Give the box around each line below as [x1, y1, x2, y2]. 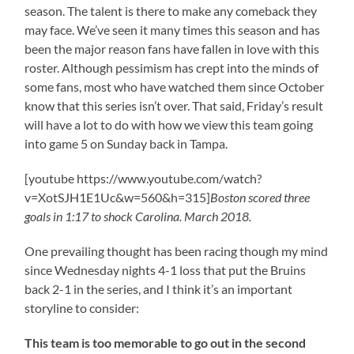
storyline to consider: [24, 299, 140, 315]
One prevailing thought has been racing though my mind [24, 243, 329, 258]
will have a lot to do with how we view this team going [24, 116, 314, 132]
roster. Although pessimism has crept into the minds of [24, 59, 319, 75]
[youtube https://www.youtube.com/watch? [24, 170, 262, 186]
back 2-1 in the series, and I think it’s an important [24, 281, 293, 296]
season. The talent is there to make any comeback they [24, 2, 318, 18]
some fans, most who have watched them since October [24, 78, 325, 94]
